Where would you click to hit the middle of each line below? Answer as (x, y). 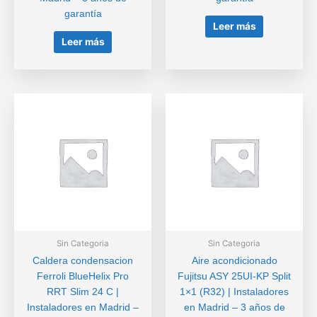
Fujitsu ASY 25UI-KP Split (234, 277)
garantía (83, 13)
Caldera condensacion (83, 261)
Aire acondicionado (234, 261)
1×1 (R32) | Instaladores (234, 292)
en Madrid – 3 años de (234, 308)
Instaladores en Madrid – (83, 308)
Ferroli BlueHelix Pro (83, 277)
